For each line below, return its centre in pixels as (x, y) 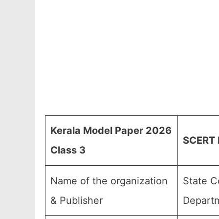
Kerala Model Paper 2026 (111, 131)
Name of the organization (109, 181)
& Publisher (77, 200)
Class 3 (68, 150)
